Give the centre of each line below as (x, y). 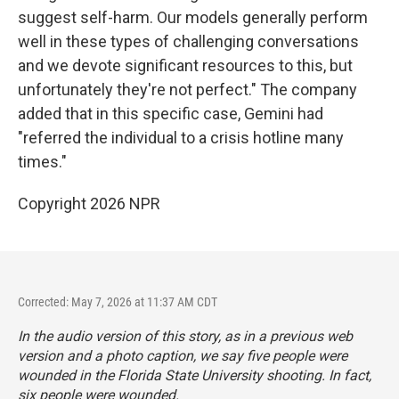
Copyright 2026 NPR (89, 204)
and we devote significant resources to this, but (185, 65)
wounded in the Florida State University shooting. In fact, (195, 375)
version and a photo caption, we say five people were (183, 356)
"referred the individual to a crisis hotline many (181, 138)
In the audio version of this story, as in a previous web (185, 336)
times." (42, 162)
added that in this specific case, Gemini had (171, 114)
